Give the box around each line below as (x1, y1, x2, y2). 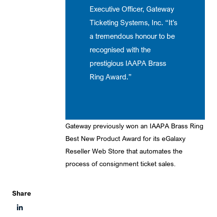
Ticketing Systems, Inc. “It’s (90, 18, 177, 27)
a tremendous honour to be (90, 31, 175, 41)
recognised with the (90, 45, 151, 54)
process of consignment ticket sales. (65, 159, 176, 168)
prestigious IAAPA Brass (90, 59, 166, 68)
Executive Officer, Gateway (90, 4, 174, 14)
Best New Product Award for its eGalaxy (65, 134, 186, 143)
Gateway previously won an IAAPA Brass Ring (65, 122, 203, 130)
